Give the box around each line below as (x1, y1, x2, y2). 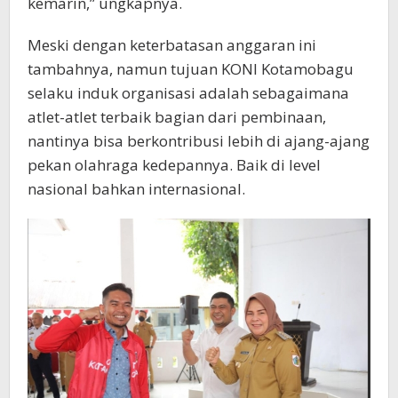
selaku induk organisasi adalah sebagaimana (28, 82, 349, 103)
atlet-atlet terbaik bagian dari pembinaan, (28, 106, 326, 127)
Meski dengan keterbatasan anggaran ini (28, 34, 316, 55)
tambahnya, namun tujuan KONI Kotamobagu (28, 58, 354, 79)
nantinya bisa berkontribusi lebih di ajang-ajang (28, 130, 370, 151)
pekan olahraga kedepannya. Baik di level (28, 154, 321, 175)
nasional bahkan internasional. (28, 178, 245, 199)
